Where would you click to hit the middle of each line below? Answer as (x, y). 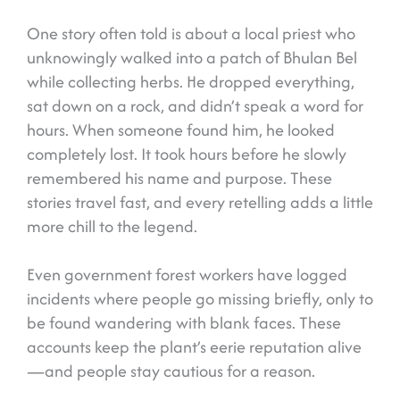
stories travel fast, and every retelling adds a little (200, 203)
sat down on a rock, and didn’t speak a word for (195, 106)
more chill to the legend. (112, 227)
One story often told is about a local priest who (191, 34)
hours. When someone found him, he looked (181, 130)
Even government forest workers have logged (187, 275)
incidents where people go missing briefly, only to (200, 299)
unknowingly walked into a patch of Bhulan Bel (192, 58)
